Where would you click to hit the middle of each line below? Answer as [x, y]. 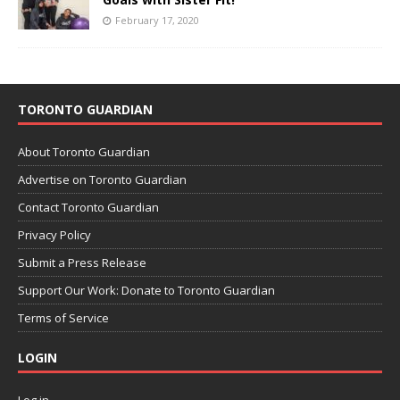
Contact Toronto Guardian [88, 207]
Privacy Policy [54, 234]
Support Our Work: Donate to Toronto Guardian [146, 290]
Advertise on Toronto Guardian [102, 179]
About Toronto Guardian [84, 151]
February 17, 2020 [157, 20]
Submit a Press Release [82, 262]
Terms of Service [63, 317]
